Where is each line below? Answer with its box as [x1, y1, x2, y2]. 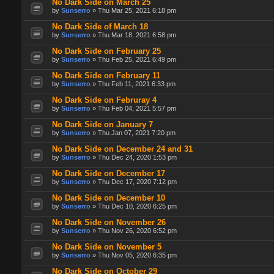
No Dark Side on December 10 [52, 193, 165, 203]
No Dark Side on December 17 [52, 169, 165, 179]
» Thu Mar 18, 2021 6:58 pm [91, 31, 176, 39]
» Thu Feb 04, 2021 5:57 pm [91, 105, 176, 113]
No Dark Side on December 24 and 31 [52, 144, 193, 154]
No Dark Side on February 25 [52, 46, 161, 56]
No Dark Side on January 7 [52, 120, 153, 130]
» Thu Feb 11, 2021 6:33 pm [91, 80, 176, 88]
